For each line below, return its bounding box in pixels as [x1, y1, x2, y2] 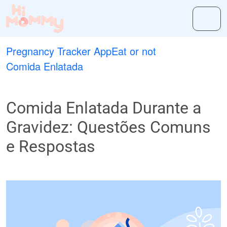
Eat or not [111, 44, 156, 58]
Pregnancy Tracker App [6, 44, 111, 58]
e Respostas [6, 137, 95, 156]
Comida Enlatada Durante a [6, 98, 201, 118]
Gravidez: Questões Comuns [6, 118, 211, 137]
